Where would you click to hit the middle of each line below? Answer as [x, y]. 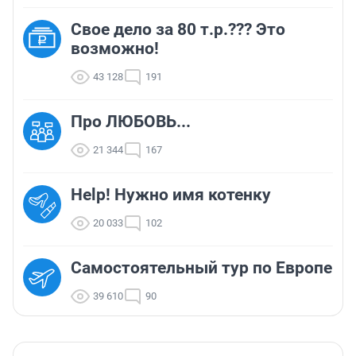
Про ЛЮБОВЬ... [131, 122]
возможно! [115, 49]
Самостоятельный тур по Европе [201, 268]
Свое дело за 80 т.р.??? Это [178, 30]
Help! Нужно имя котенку [171, 195]
